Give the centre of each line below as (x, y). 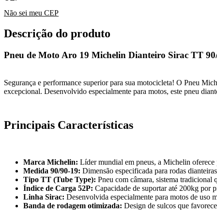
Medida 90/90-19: (52, 170)
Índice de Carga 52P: (58, 188)
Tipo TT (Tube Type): (60, 179)
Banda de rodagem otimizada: (73, 205)
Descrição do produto (57, 34)
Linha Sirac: (44, 197)
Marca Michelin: (51, 162)
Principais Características (69, 125)
